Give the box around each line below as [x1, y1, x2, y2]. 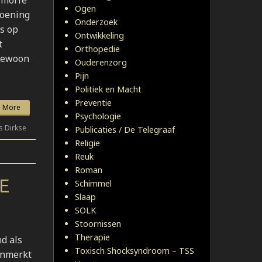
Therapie [75, 232, 110, 243]
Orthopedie [75, 43, 120, 54]
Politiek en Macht [75, 84, 142, 95]
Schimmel [75, 178, 112, 189]
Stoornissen [75, 218, 121, 229]
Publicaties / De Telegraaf [75, 124, 175, 135]
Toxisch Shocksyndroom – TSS [75, 245, 194, 256]
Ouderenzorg [75, 57, 127, 68]
